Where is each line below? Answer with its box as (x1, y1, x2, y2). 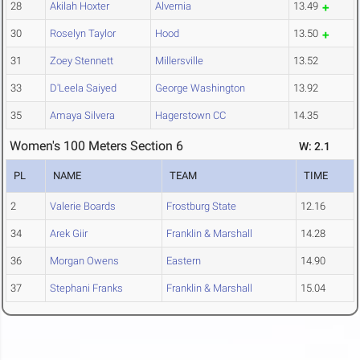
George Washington (155, 82, 245, 95)
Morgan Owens (50, 255, 119, 268)
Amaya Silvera (50, 109, 115, 122)
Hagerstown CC (155, 109, 226, 122)
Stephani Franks (50, 282, 123, 295)
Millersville (155, 55, 203, 67)
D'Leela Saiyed (50, 82, 117, 95)
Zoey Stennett (50, 55, 113, 67)
